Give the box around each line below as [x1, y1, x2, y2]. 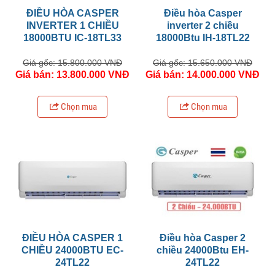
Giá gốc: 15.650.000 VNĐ [153, 57, 252, 68]
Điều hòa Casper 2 [160, 232, 246, 243]
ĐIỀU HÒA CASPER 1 [22, 232, 123, 243]
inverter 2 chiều [166, 20, 239, 31]
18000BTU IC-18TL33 [23, 32, 122, 43]
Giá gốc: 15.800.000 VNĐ [23, 57, 122, 68]
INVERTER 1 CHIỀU [26, 20, 119, 31]
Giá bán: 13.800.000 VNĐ [15, 69, 130, 80]
